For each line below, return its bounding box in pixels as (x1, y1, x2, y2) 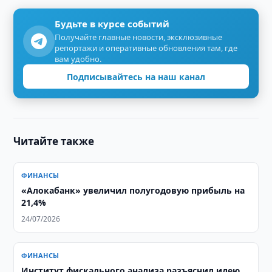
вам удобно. (55, 53, 102, 64)
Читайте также (13, 134, 95, 148)
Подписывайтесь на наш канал (67, 70, 205, 83)
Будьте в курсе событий (55, 18, 170, 30)
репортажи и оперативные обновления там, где (55, 42, 238, 53)
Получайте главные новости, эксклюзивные (55, 32, 223, 42)
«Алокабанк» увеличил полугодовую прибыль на (21, 185, 245, 196)
